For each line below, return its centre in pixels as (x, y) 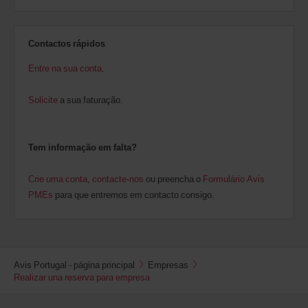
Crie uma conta (58, 178)
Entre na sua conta (65, 68)
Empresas (168, 264)
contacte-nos (118, 178)
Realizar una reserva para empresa (82, 277)
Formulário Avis (234, 178)
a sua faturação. (90, 99)
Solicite (43, 99)
